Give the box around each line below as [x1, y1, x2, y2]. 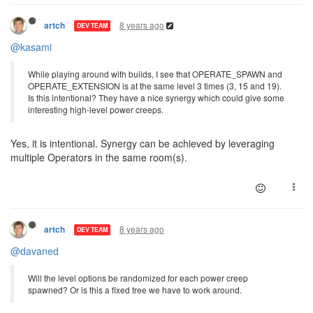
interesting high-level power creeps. [28, 103, 163, 115]
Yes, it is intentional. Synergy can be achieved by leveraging [10, 136, 275, 150]
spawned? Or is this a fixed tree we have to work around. [28, 283, 242, 296]
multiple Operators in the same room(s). [10, 150, 187, 164]
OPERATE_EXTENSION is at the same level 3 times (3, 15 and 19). [28, 79, 282, 92]
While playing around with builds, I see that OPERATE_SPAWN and [28, 67, 282, 80]
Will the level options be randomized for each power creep [28, 271, 248, 284]
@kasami [10, 39, 52, 54]
